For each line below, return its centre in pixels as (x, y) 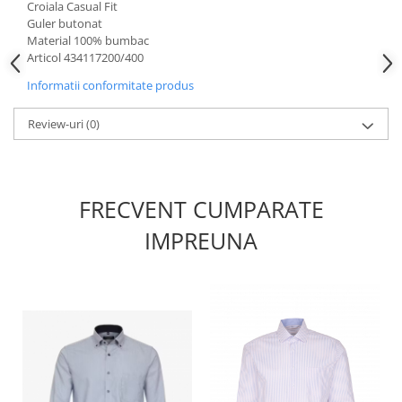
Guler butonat (65, 23)
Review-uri (57, 123)
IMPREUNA (201, 240)
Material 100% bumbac (88, 40)
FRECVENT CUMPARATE (201, 209)
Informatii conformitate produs (110, 85)
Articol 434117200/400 (85, 57)
